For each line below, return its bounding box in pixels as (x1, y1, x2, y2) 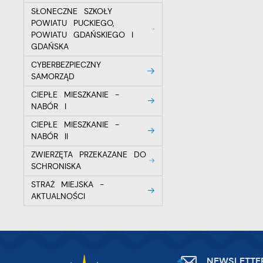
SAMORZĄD (31, 71, 75, 82)
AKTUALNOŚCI (31, 191, 86, 201)
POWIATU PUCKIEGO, (31, 18, 114, 28)
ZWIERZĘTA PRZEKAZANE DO (31, 149, 146, 160)
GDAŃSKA (31, 41, 69, 52)
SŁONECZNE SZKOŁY (31, 6, 112, 16)
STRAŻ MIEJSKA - (31, 179, 104, 190)
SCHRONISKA (31, 161, 82, 171)
